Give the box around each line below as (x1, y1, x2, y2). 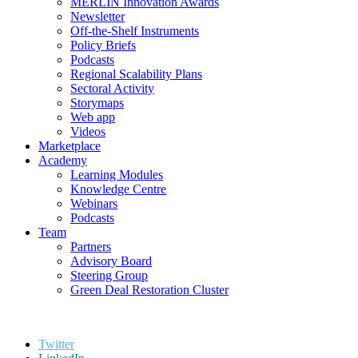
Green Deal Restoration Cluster (70, 282, 229, 296)
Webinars (70, 196, 117, 210)
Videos (70, 124, 105, 138)
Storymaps (70, 95, 124, 109)
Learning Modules (70, 167, 163, 181)
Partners (70, 239, 111, 253)
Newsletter (70, 9, 125, 23)
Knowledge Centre (70, 181, 166, 196)
